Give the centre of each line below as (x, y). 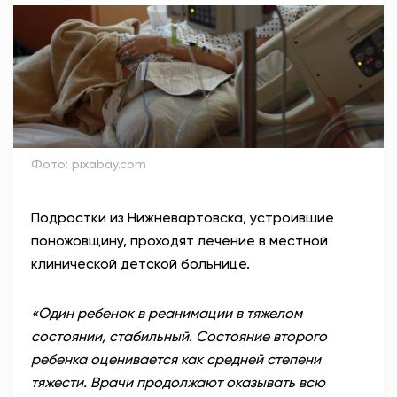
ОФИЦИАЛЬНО (198, 117)
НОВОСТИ (198, 75)
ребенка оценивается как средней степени (176, 360)
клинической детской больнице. (140, 264)
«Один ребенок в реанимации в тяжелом (167, 314)
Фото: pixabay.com (89, 164)
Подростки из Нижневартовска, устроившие (183, 218)
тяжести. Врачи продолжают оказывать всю (178, 383)
